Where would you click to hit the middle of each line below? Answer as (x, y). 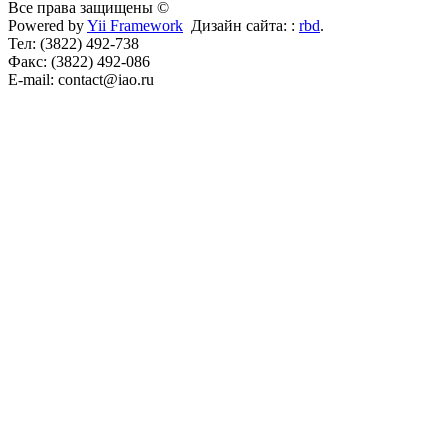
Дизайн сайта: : (241, 25)
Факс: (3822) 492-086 (79, 61)
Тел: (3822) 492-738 (73, 43)
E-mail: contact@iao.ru (81, 79)
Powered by (47, 25)
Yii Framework (135, 25)
